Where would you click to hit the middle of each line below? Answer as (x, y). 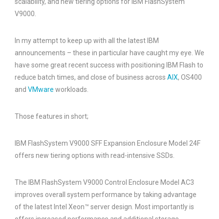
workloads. (71, 89)
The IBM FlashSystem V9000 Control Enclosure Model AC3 (104, 182)
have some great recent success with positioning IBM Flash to (109, 65)
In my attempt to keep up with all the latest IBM (87, 41)
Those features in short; (52, 116)
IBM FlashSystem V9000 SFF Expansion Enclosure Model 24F (108, 143)
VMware (41, 89)
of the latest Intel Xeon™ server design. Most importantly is (104, 207)
